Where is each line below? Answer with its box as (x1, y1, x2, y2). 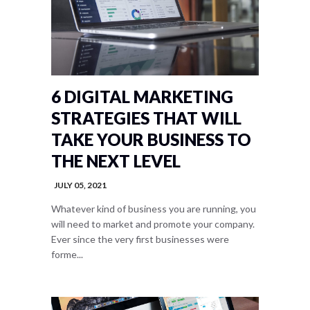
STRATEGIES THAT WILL (51, 108, 241, 128)
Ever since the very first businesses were (51, 233, 229, 245)
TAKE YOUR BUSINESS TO (51, 129, 251, 149)
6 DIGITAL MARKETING (51, 86, 233, 107)
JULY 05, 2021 (54, 180, 107, 190)
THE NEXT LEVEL (51, 151, 181, 171)
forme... (51, 248, 83, 260)
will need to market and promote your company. (51, 218, 255, 230)
